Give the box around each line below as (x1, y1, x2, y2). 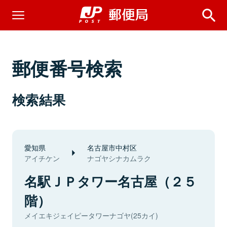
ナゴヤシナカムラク (87, 153, 151, 163)
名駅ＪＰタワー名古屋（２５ (24, 172, 197, 191)
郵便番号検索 (12, 55, 123, 81)
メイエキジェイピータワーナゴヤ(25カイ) (24, 210, 158, 220)
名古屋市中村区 (87, 142, 137, 153)
